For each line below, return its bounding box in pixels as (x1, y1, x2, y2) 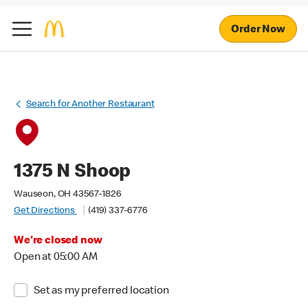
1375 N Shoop (14, 163, 131, 182)
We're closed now (14, 236, 102, 247)
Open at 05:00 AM (14, 252, 98, 263)
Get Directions (14, 206, 77, 216)
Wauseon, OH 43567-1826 (14, 190, 122, 199)
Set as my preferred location (33, 286, 169, 297)
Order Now (231, 24, 285, 36)
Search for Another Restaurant (26, 100, 155, 109)
